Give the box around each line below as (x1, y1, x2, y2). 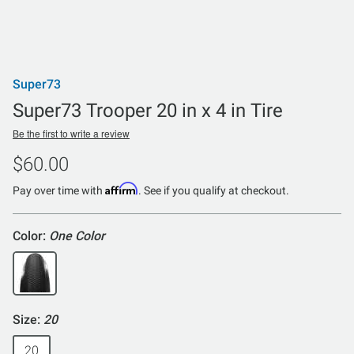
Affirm (105, 181, 138, 195)
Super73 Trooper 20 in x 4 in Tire (13, 99, 283, 122)
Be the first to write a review (13, 126, 130, 140)
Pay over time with (13, 183, 105, 197)
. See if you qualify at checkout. (138, 183, 289, 197)
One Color (49, 228, 105, 243)
